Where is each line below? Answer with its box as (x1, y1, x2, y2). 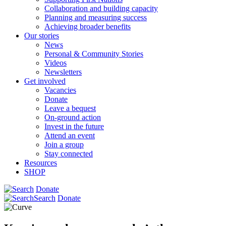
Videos (44, 58, 67, 67)
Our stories (24, 31, 59, 40)
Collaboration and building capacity (44, 4, 158, 13)
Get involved (24, 76, 66, 85)
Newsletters (44, 67, 82, 76)
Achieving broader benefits (44, 22, 131, 31)
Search (34, 193, 55, 202)
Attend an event (44, 131, 95, 140)
